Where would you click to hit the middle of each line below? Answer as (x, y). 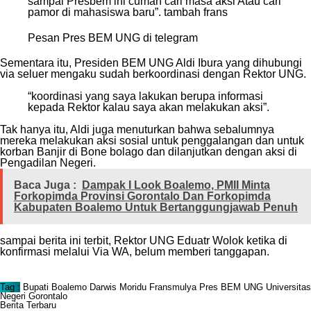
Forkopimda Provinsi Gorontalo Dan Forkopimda (142, 196)
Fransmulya (173, 287)
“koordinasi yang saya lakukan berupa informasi (145, 96)
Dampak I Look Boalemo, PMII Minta (176, 185)
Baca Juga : (45, 185)
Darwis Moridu (118, 287)
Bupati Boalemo (55, 287)
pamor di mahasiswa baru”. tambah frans (128, 12)
